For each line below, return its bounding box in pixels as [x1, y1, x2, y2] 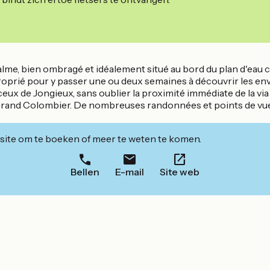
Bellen [71, 166, 99, 178]
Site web [160, 166, 199, 178]
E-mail [115, 166, 144, 178]
